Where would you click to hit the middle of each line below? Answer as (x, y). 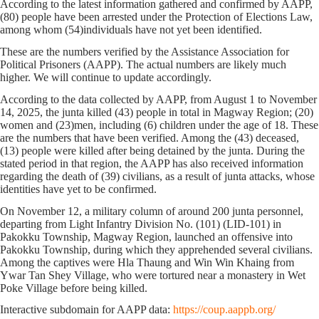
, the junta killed (77, 112)
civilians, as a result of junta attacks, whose (217, 176)
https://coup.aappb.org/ (224, 310)
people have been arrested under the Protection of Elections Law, (166, 17)
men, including (108, 125)
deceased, (277, 137)
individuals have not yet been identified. (173, 30)
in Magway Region (246, 112)
